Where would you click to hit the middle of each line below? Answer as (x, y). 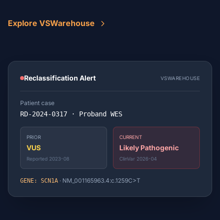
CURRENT (131, 137)
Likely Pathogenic (149, 148)
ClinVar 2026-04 (138, 159)
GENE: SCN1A (39, 181)
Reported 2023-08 (48, 159)
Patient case (37, 103)
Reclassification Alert (60, 78)
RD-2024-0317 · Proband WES (71, 114)
